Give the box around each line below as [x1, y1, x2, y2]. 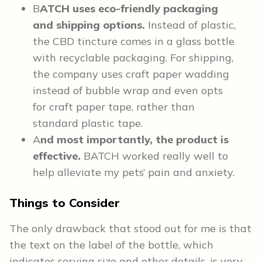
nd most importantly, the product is [40, 132, 229, 146]
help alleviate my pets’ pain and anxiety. [33, 165, 235, 179]
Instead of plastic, [145, 18, 236, 32]
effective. [33, 149, 81, 163]
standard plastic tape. [33, 116, 143, 130]
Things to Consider [9, 195, 120, 210]
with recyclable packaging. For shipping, [33, 50, 233, 64]
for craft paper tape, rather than [33, 99, 195, 113]
